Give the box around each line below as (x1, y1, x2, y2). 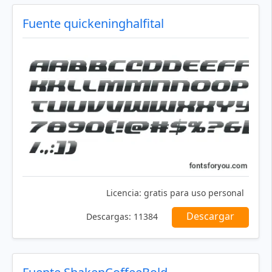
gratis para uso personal (141, 186, 244, 199)
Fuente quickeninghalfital (22, 15, 164, 32)
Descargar (186, 209, 234, 223)
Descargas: (86, 210, 131, 222)
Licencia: (106, 186, 141, 199)
